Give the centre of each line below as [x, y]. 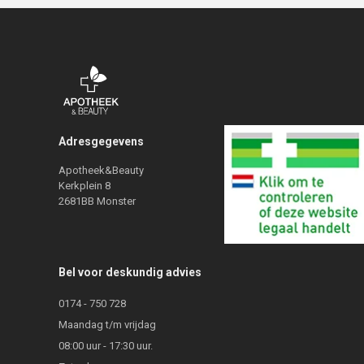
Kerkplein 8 [84, 185]
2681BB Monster [97, 201]
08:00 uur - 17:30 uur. [106, 346]
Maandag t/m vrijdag [107, 325]
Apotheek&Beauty [101, 170]
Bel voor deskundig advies [130, 273]
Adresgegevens [101, 141]
